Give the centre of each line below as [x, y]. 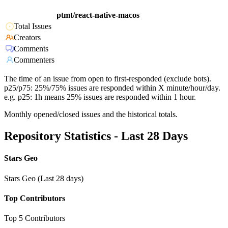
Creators [27, 38]
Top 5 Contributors [35, 218]
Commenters [34, 60]
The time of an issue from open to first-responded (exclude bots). [108, 79]
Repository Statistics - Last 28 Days [96, 136]
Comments [31, 49]
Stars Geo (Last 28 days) [44, 178]
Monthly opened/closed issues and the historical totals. [91, 115]
